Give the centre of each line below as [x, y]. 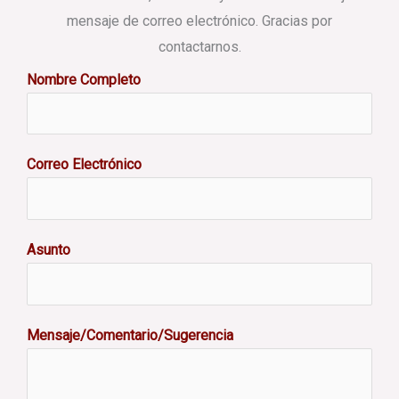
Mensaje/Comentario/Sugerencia [130, 335]
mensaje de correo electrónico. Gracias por [199, 20]
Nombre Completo [84, 79]
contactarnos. [199, 46]
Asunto [49, 250]
